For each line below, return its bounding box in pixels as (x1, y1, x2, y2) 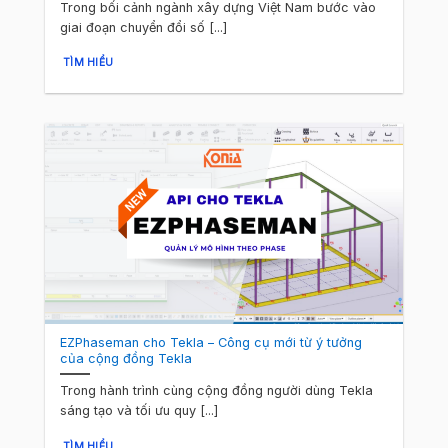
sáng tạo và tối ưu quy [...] (60, 403, 219, 419)
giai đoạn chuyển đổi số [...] (60, 19, 228, 35)
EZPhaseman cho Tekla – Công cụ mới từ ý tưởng (60, 334, 363, 350)
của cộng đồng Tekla (60, 350, 193, 366)
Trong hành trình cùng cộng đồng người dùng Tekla (60, 383, 374, 399)
